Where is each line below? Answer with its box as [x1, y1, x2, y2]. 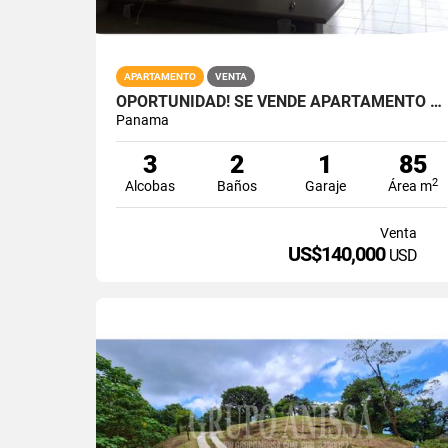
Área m [387, 177, 432, 194]
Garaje [304, 177, 346, 194]
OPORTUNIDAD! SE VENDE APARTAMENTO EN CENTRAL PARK [430, 91, 442, 111]
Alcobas [124, 177, 175, 194]
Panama [116, 111, 169, 128]
